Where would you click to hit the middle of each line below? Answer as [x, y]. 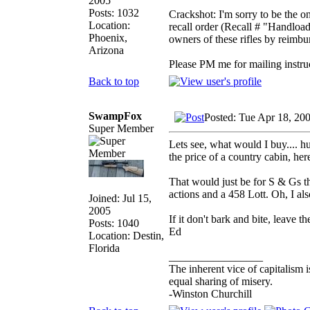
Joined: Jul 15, [120, 198]
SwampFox [115, 116]
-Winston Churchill [210, 293]
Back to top [114, 81]
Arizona [106, 50]
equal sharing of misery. [221, 281]
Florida [104, 248]
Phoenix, [108, 37]
